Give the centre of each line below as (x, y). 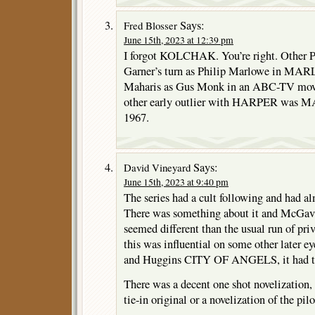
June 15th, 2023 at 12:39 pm (179, 40)
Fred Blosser (150, 25)
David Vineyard (157, 167)
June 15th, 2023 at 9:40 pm (176, 182)
